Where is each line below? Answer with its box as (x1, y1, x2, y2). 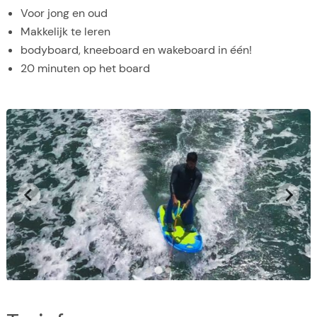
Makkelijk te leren (20, 23, 110, 39)
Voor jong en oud (20, 5, 108, 21)
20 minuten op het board (20, 60, 150, 76)
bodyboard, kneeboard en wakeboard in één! (20, 42, 252, 57)
